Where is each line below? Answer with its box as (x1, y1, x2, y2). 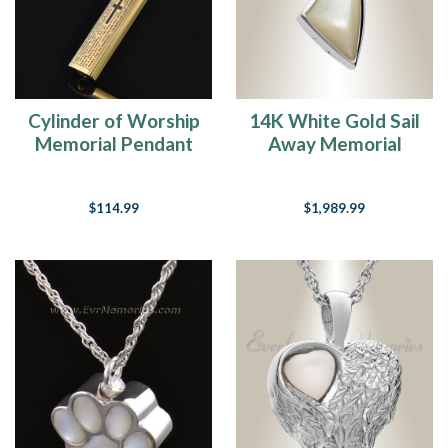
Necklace (295, 154, 374, 178)
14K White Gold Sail (249, 108, 420, 132)
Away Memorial (267, 131, 402, 155)
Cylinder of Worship (27, 108, 200, 132)
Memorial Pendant (34, 131, 193, 155)
